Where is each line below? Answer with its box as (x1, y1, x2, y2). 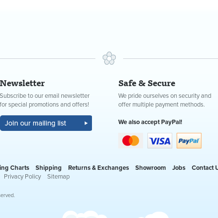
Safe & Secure (118, 75, 175, 90)
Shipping (35, 163, 62, 172)
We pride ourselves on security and (118, 92, 211, 100)
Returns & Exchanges (68, 163, 129, 172)
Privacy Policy (3, 172, 41, 181)
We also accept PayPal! (118, 118, 182, 126)
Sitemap (47, 172, 70, 181)
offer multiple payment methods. (118, 101, 205, 109)
